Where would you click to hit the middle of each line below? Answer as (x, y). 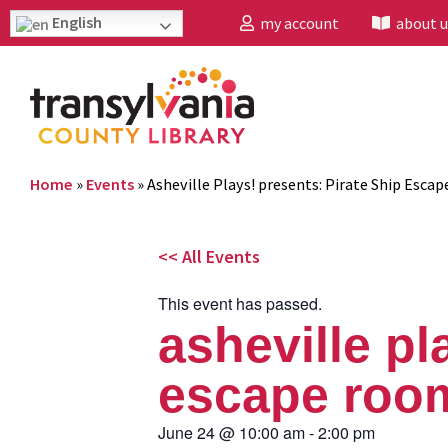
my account (296, 23)
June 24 (186, 432)
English (75, 22)
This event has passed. (240, 303)
